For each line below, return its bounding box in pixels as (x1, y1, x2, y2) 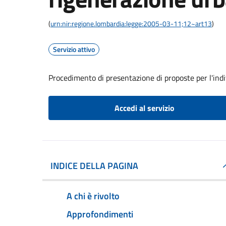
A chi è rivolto (67, 189, 120, 203)
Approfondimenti (67, 207, 133, 221)
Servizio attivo (53, 44, 95, 54)
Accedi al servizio (114, 102, 175, 114)
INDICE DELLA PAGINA (50, 159, 138, 173)
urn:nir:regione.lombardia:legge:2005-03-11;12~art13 (50, 18, 212, 29)
